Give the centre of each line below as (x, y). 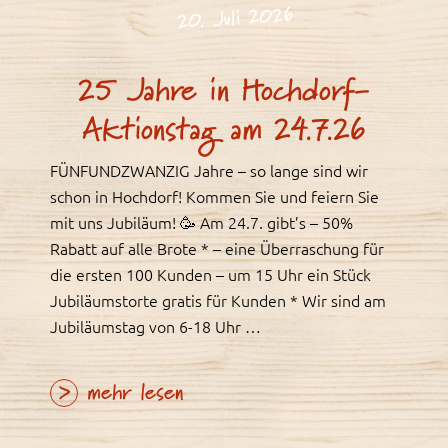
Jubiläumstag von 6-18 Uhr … (155, 326)
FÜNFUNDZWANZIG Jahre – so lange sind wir (209, 170)
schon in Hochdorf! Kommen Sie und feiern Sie (214, 196)
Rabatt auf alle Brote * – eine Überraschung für (217, 248)
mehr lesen (130, 394)
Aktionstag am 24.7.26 (224, 130)
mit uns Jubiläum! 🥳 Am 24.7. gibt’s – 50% (201, 222)
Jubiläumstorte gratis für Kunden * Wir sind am (218, 300)
